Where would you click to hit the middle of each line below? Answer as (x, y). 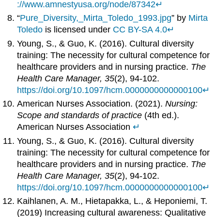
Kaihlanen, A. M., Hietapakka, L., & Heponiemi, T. (112, 201)
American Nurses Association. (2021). (91, 104)
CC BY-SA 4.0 (140, 30)
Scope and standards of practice (80, 116)
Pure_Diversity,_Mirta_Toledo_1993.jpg (96, 18)
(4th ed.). (161, 116)
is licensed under (78, 30)
